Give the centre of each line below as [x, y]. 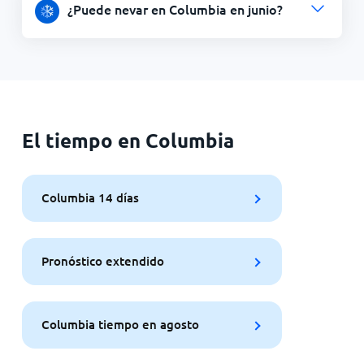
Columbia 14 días [90, 198]
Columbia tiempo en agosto [120, 325]
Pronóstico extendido [102, 261]
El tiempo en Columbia [128, 140]
